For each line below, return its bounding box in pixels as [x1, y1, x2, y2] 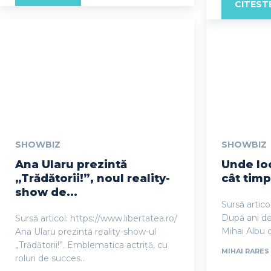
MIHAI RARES [221, 247, 269, 256]
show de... [15, 186, 77, 200]
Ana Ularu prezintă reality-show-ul [15, 226, 156, 238]
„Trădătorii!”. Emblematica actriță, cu [15, 240, 168, 251]
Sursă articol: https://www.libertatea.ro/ [15, 213, 177, 224]
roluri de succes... [15, 253, 86, 264]
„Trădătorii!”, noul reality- [15, 172, 170, 186]
